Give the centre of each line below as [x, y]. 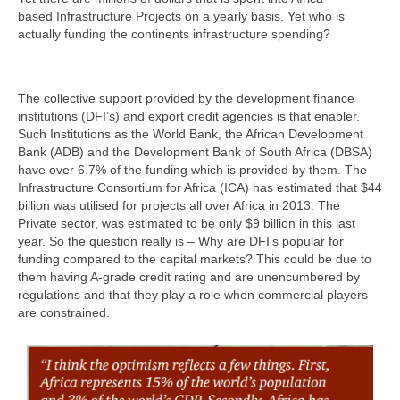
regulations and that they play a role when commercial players [193, 294]
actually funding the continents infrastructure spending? [174, 33]
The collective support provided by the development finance [186, 98]
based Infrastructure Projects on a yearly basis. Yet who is [181, 16]
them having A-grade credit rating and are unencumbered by [189, 276]
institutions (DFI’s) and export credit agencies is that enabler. [189, 116]
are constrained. [64, 312]
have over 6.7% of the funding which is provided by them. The [192, 169]
